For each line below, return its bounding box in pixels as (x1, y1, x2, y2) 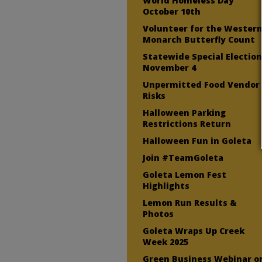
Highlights (143, 180, 190, 191)
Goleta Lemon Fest (143, 168, 227, 180)
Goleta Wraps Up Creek (143, 225, 245, 236)
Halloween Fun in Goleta (143, 135, 252, 146)
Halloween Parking (143, 106, 226, 118)
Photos (143, 208, 174, 219)
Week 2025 (143, 236, 189, 247)
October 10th (143, 5, 201, 17)
